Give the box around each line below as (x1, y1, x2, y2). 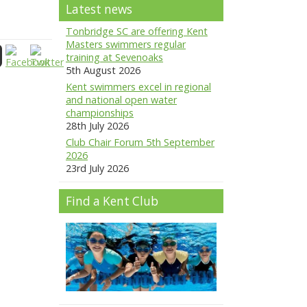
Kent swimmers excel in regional (66, 80, 211, 93)
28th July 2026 (66, 119, 129, 132)
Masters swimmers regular (66, 38, 186, 51)
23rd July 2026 (66, 162, 129, 175)
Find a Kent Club (66, 193, 158, 209)
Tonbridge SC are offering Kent (66, 25, 208, 38)
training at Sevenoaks (66, 51, 163, 64)
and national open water (66, 93, 177, 106)
